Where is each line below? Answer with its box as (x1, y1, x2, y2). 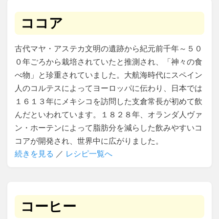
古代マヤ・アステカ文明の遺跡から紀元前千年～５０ (15, 44, 202, 53)
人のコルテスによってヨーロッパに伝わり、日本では (15, 84, 202, 92)
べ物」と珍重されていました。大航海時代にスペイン (15, 70, 202, 79)
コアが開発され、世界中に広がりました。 (15, 136, 163, 145)
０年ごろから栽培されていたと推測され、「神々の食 (15, 57, 202, 66)
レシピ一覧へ (66, 149, 112, 158)
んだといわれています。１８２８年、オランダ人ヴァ (15, 110, 202, 119)
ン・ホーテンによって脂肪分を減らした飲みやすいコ (15, 123, 202, 132)
